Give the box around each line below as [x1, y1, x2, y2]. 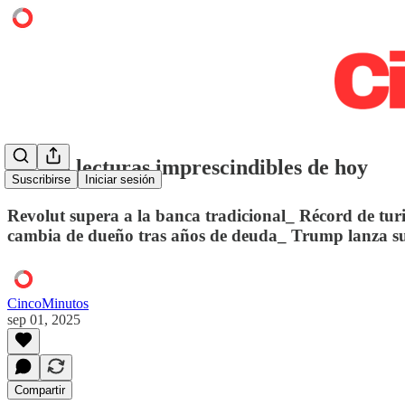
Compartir [14, 382, 65, 397]
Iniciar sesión [85, 173, 155, 187]
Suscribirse [12, 173, 71, 187]
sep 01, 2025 [7, 311, 80, 327]
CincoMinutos [7, 295, 89, 311]
